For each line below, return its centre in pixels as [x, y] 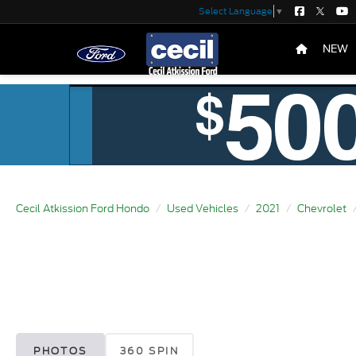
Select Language [235, 12]
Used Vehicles [203, 209]
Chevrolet [322, 209]
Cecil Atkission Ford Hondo [83, 209]
